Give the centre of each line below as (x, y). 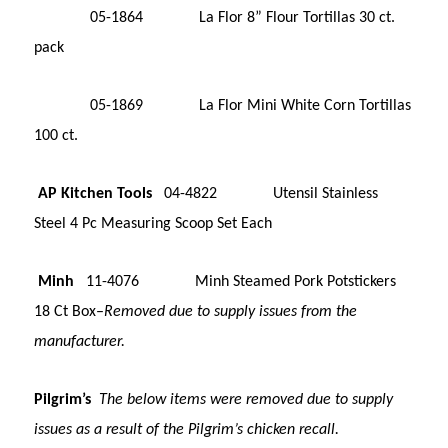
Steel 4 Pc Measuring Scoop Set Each (153, 223)
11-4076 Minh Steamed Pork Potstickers (235, 281)
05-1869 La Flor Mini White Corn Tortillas (223, 105)
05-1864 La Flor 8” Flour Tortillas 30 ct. (215, 17)
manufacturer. (80, 341)
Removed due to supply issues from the (231, 311)
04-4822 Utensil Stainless (265, 193)
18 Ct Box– (69, 311)
